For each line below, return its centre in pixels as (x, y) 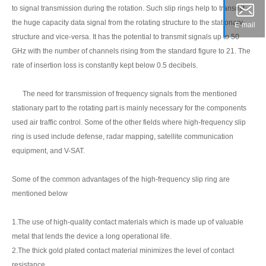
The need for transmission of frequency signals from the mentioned (124, 94)
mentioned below (40, 193)
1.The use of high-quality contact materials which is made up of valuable (128, 222)
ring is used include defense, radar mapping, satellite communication (123, 136)
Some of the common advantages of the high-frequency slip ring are (121, 179)
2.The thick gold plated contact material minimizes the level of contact (123, 250)
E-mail (245, 25)
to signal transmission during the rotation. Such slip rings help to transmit (128, 8)
